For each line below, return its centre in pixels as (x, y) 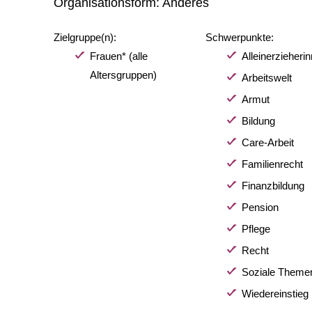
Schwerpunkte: (239, 37)
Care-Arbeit (267, 142)
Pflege (256, 228)
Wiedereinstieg (275, 293)
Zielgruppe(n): (85, 37)
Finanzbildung (273, 185)
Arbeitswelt (266, 77)
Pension (260, 207)
